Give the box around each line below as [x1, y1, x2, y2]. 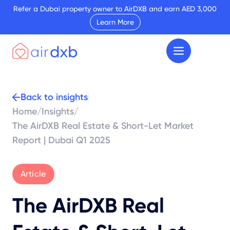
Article [21, 169, 46, 179]
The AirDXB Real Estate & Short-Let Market [12, 120, 194, 132]
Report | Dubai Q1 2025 [12, 135, 110, 146]
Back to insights [21, 91, 88, 103]
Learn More [96, 18, 134, 26]
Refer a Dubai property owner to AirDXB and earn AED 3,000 [13, 5, 217, 13]
